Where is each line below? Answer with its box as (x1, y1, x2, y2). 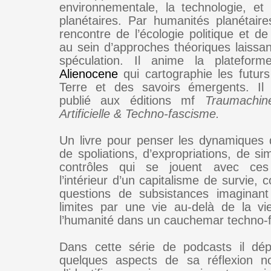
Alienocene (59, 67, 118, 80)
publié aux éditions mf (59, 94, 205, 107)
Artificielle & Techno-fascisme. (59, 107, 220, 120)
